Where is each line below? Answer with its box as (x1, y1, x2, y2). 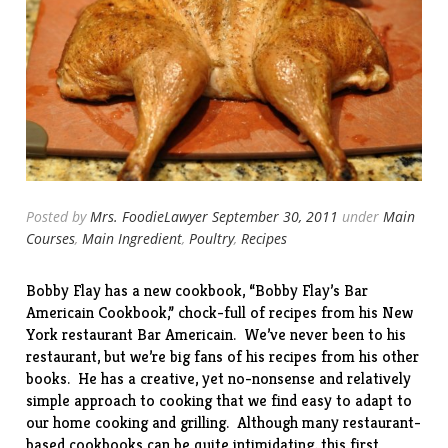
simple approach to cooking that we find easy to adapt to (26, 390, 413, 412)
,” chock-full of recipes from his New (167, 302, 414, 324)
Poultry (189, 229, 235, 249)
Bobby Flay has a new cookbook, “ (26, 280, 256, 302)
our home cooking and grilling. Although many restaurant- (26, 412, 422, 434)
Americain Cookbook (26, 302, 168, 324)
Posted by (26, 207, 91, 227)
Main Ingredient (82, 229, 183, 249)
